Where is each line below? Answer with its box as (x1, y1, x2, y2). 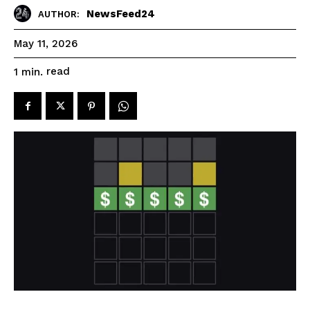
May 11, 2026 (14, 37, 77, 51)
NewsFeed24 (86, 7, 155, 20)
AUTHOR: (38, 8, 80, 19)
